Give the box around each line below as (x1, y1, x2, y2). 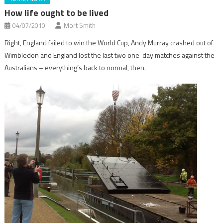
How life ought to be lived (4, 6, 109, 19)
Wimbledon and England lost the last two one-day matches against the (4, 50, 215, 60)
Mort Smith (64, 20, 96, 30)
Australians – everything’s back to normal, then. (4, 62, 146, 73)
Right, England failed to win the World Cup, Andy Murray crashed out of (4, 37, 214, 48)
